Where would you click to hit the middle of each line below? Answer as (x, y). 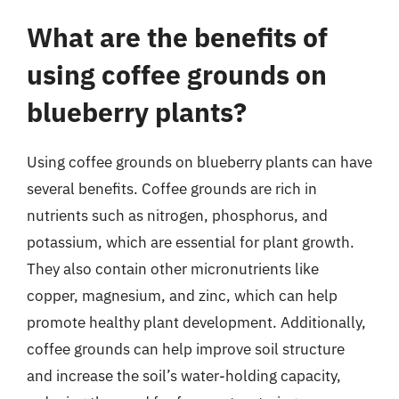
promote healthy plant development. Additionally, (196, 322)
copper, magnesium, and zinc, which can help (182, 296)
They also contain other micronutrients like (173, 269)
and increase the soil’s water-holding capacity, (184, 376)
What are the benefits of (177, 37)
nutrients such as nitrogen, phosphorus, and (177, 216)
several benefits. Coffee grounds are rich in (172, 189)
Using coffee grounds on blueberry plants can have (199, 162)
